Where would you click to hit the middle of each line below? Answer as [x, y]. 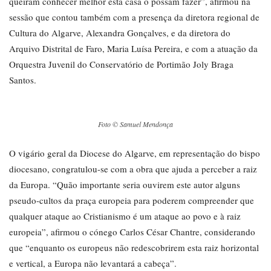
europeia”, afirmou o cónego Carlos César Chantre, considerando [132, 232]
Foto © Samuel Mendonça [135, 124]
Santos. [23, 80]
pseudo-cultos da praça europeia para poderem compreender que [132, 201]
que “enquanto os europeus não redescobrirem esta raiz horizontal [134, 248]
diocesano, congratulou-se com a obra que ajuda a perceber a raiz [133, 169]
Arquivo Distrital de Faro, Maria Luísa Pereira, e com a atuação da [133, 49]
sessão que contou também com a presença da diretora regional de [134, 17]
